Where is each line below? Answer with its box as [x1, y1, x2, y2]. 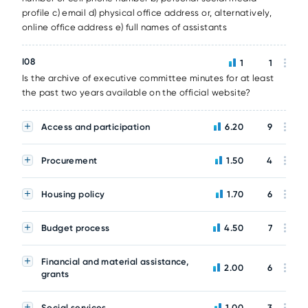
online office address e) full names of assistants [22, 22, 228, 32]
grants [41, 269, 69, 279]
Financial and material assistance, [41, 256, 189, 267]
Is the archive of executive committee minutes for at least [22, 73, 274, 83]
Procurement [41, 155, 98, 166]
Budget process [41, 223, 110, 233]
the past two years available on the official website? [22, 87, 251, 98]
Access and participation [41, 122, 151, 132]
